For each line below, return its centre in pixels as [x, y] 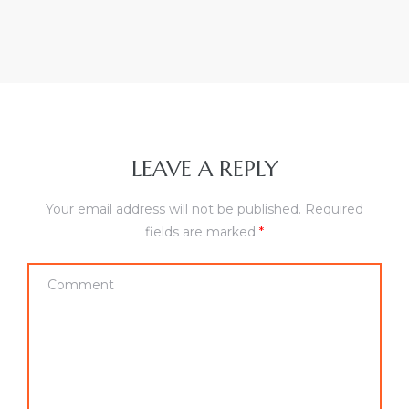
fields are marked [202, 232]
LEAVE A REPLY [204, 169]
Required [334, 210]
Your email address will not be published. [173, 210]
